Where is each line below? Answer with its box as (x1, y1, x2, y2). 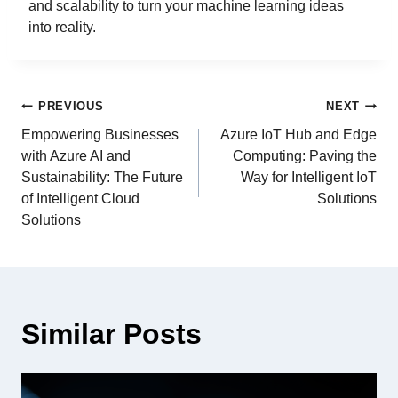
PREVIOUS (38, 99, 104, 113)
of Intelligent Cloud (21, 190, 139, 206)
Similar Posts (21, 317, 202, 350)
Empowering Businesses (21, 126, 179, 142)
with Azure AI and (21, 147, 131, 163)
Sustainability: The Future (21, 169, 183, 185)
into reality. (28, 19, 96, 35)
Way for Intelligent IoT (241, 169, 377, 185)
